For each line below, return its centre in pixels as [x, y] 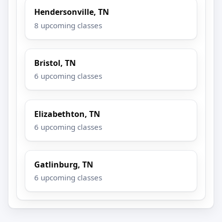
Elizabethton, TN [67, 114]
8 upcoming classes [68, 25]
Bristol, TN [55, 63]
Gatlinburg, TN [64, 165]
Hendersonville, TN [72, 12]
